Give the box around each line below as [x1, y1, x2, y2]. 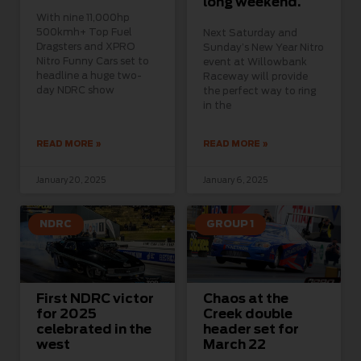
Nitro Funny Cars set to [36, 55, 149, 68]
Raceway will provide [202, 70, 308, 83]
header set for [202, 322, 299, 338]
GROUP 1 [205, 218, 255, 230]
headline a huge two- [36, 69, 142, 82]
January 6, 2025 [202, 175, 268, 185]
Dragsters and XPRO [36, 40, 135, 53]
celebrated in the [36, 322, 151, 338]
